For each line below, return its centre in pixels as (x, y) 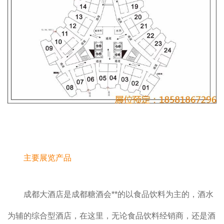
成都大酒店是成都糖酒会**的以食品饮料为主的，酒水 (118, 194)
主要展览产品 (47, 158)
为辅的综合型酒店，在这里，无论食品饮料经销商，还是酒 (111, 216)
